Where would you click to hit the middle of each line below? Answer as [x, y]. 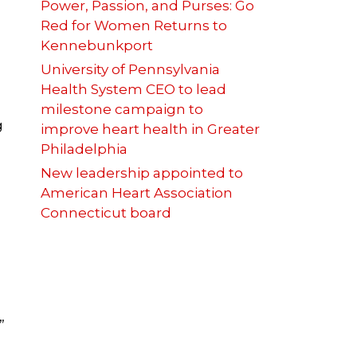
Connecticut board [106, 213]
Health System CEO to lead [133, 90]
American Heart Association [137, 193]
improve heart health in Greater [150, 129]
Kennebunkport [98, 46]
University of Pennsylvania [130, 70]
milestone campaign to [122, 110]
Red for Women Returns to [134, 26]
